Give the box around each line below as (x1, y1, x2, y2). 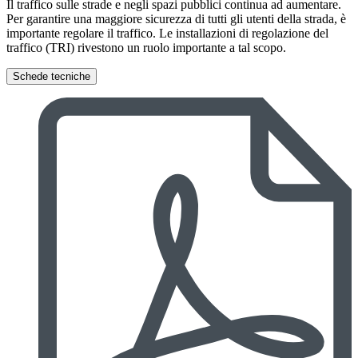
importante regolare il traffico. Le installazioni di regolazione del (6, 26, 328, 40)
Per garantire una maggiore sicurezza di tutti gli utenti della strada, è (6, 12, 346, 26)
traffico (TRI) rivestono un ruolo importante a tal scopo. (6, 41, 286, 54)
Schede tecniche (13, 70, 90, 82)
